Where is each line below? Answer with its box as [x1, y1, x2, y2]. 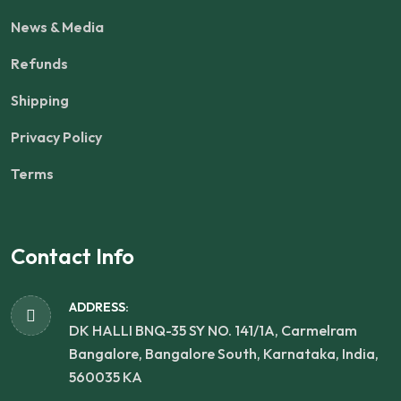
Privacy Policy [11, 128, 102, 146]
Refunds [11, 55, 68, 73]
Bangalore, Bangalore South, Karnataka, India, [69, 345, 379, 363]
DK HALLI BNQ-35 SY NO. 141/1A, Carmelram [69, 321, 357, 339]
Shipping [11, 91, 69, 109]
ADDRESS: [69, 299, 129, 315]
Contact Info [11, 243, 134, 269]
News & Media [11, 18, 104, 36]
